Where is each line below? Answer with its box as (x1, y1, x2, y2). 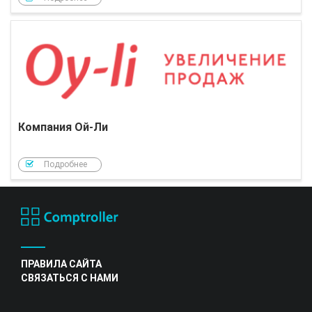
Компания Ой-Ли (18, 120, 108, 134)
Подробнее (44, 159, 87, 169)
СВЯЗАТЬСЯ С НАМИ (21, 272, 118, 283)
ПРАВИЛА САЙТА (21, 258, 102, 270)
